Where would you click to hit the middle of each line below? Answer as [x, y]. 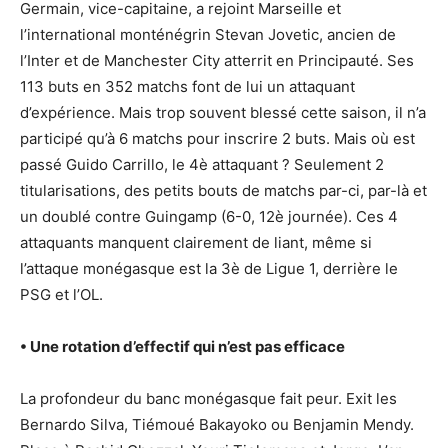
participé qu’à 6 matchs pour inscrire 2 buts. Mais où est [217, 138]
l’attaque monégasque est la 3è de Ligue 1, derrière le [209, 268]
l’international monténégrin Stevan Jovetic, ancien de [208, 34]
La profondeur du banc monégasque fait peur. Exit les [208, 398]
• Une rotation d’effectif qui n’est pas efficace [182, 346]
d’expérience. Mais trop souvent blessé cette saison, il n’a [223, 112]
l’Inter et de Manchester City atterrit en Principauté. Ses [217, 60]
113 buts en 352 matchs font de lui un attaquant [187, 86]
